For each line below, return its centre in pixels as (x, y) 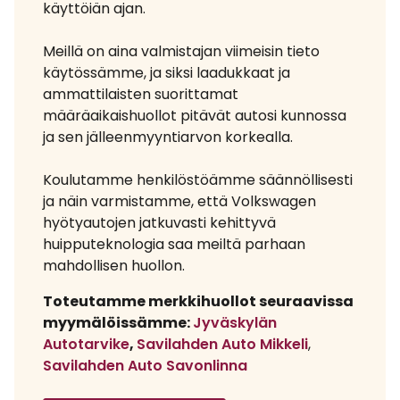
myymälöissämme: (118, 322)
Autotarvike (86, 344)
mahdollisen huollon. (114, 265)
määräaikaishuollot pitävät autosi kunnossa (195, 115)
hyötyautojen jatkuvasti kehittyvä (159, 222)
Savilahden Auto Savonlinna (145, 365)
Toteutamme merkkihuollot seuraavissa (198, 301)
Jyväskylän (235, 322)
